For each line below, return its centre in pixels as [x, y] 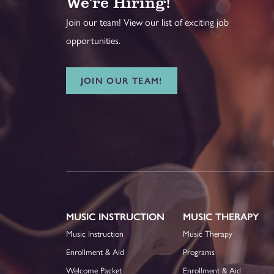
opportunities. [93, 41]
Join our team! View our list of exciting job [147, 23]
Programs [199, 252]
